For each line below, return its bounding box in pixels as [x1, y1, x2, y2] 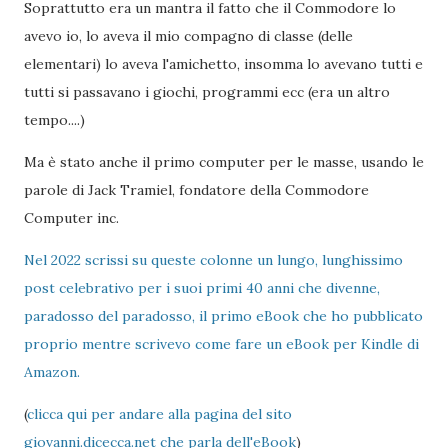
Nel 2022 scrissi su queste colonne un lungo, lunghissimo [24, 251, 403, 269]
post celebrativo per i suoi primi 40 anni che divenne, [24, 279, 380, 297]
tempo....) [24, 111, 85, 129]
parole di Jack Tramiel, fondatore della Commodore [24, 181, 369, 199]
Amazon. [24, 363, 80, 381]
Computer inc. [24, 209, 119, 227]
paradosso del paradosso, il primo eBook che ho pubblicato [24, 307, 423, 325]
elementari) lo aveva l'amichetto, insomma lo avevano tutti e [24, 55, 423, 73]
